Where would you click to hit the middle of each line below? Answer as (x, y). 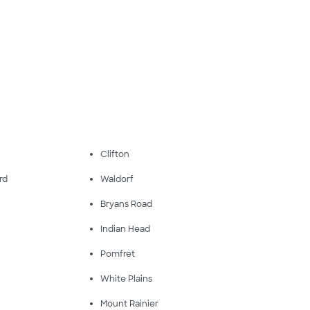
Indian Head (125, 229)
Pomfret (117, 254)
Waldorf (117, 179)
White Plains (126, 279)
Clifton (115, 154)
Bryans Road (126, 204)
